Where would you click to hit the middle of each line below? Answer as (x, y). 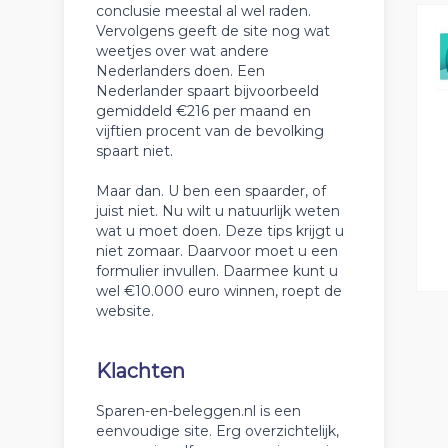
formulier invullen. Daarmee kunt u (217, 271)
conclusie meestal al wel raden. (203, 11)
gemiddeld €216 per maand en (203, 111)
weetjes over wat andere (182, 51)
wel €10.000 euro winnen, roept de (219, 291)
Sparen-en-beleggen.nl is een (198, 411)
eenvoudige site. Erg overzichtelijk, (217, 431)
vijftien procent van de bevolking (210, 131)
